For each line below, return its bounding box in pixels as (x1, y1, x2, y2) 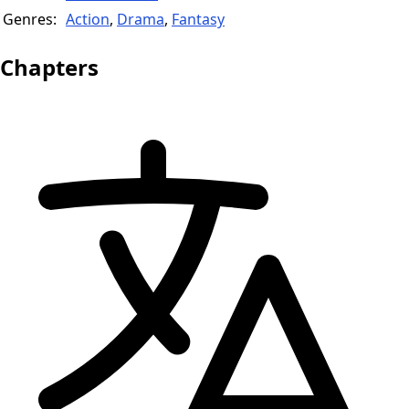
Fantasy (172, 8, 225, 29)
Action (66, 8, 110, 29)
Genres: (3, 8, 57, 29)
